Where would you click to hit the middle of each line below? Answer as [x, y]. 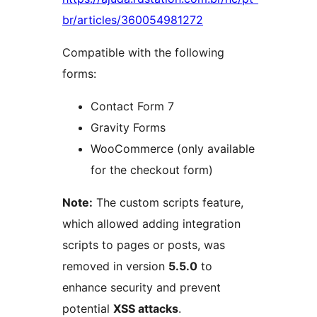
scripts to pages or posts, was [144, 245]
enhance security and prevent [142, 288]
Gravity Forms [128, 128]
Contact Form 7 [132, 106]
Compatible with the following [143, 53]
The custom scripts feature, [168, 203]
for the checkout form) [152, 170]
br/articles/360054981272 [133, 20]
